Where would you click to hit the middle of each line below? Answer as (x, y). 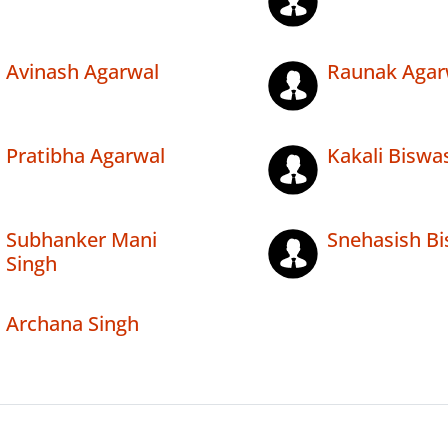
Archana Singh (72, 324)
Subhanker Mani (81, 240)
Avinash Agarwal (82, 72)
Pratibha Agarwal (85, 156)
